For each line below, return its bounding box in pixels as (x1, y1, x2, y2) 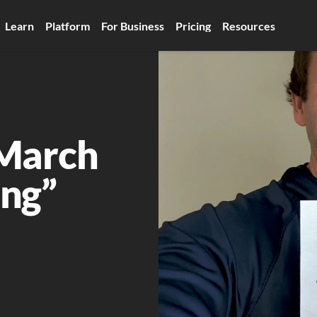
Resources (221, 18, 275, 33)
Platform (45, 18, 90, 33)
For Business (100, 18, 164, 33)
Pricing (175, 18, 211, 33)
